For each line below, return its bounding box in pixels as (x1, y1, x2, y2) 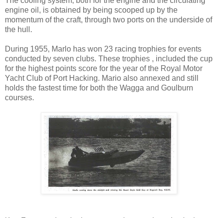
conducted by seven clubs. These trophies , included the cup (5, 54, 213, 63)
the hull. (5, 25, 32, 34)
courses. (5, 93, 34, 102)
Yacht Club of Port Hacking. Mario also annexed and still (5, 73, 199, 82)
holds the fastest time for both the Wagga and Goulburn (5, 83, 193, 92)
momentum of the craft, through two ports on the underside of (5, 15, 212, 24)
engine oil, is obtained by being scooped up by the (5, 5, 178, 14)
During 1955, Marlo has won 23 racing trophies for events (5, 44, 201, 53)
